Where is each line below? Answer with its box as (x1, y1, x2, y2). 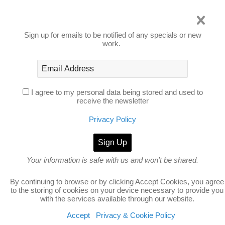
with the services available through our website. (40, 194, 194, 203)
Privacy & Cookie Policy (95, 211, 175, 219)
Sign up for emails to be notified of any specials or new (24, 31, 201, 40)
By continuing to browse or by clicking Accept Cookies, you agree (10, 177, 224, 186)
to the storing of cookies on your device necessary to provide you (11, 186, 223, 194)
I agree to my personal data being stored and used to (31, 88, 203, 97)
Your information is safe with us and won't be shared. (27, 156, 198, 165)
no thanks (96, 176, 129, 185)
